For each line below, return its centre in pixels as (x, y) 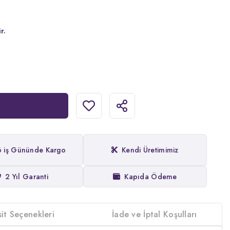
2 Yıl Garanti (27, 176)
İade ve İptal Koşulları (155, 214)
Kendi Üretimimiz (150, 150)
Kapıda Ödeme (151, 176)
